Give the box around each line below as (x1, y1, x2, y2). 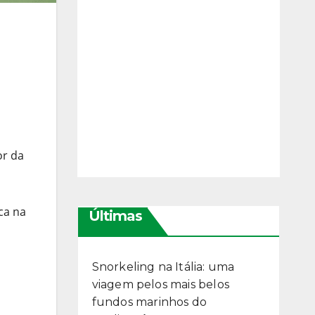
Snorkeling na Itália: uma (91, 260, 235, 274)
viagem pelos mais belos (91, 278, 230, 292)
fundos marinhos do (91, 295, 207, 309)
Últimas (88, 207, 142, 225)
